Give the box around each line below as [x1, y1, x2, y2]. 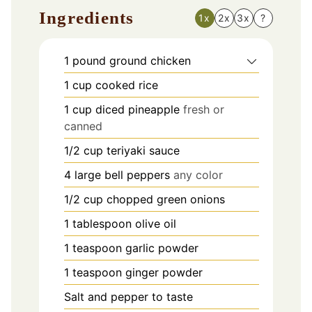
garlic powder [125, 241, 198, 255]
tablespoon [72, 217, 132, 231]
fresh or [183, 102, 224, 116]
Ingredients [39, 8, 134, 27]
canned [64, 119, 102, 133]
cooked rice [95, 78, 158, 92]
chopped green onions [107, 192, 225, 206]
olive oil [135, 217, 176, 231]
